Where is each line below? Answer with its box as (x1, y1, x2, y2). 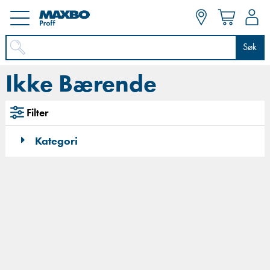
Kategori (33, 136, 78, 147)
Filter (26, 108, 48, 119)
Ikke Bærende (5, 74, 157, 97)
